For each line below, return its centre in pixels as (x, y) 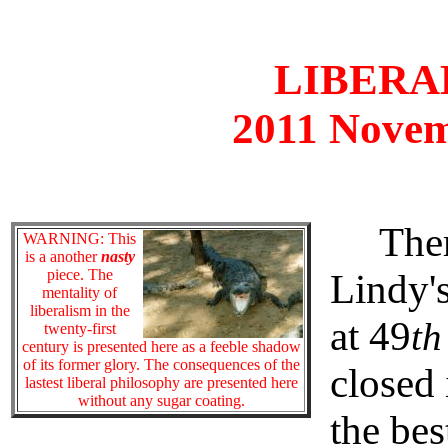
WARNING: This (79, 239)
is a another (62, 257)
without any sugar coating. (161, 401)
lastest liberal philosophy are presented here (161, 383)
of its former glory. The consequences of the (161, 365)
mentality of (79, 293)
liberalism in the (79, 311)
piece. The (79, 275)
